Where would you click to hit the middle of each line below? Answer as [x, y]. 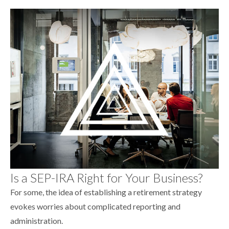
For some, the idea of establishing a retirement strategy [106, 192]
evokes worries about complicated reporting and [95, 206]
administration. [37, 220]
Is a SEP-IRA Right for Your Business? [106, 177]
